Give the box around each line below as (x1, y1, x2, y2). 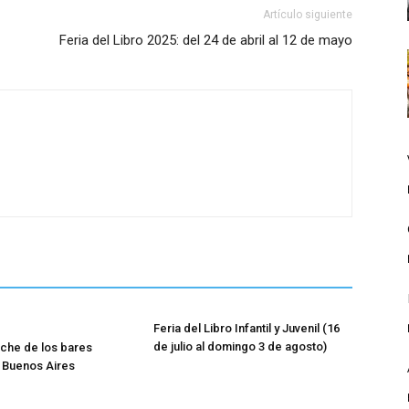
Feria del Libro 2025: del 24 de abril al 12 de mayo (59, 31, 352, 48)
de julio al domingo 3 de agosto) (153, 339, 327, 353)
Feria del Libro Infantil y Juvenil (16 (153, 320, 340, 335)
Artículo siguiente (263, 7, 352, 21)
